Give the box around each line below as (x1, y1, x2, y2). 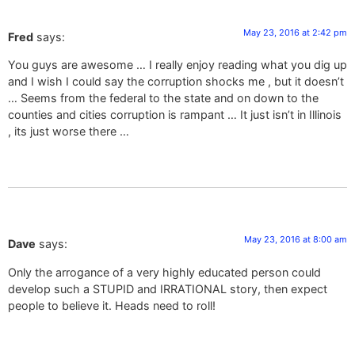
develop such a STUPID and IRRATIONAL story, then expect (8, 281, 327, 296)
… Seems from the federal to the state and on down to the (8, 91, 319, 105)
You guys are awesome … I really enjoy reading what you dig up (8, 58, 347, 72)
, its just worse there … (8, 124, 129, 139)
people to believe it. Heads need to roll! (8, 298, 216, 312)
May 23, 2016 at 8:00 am (244, 234, 347, 246)
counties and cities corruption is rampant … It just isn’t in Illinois (8, 108, 342, 122)
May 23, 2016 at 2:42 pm (243, 27, 347, 38)
